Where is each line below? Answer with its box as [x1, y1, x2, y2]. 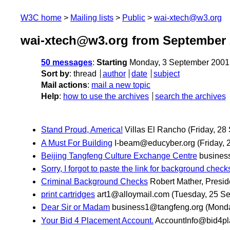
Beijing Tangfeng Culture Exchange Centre [41, 151, 197, 160]
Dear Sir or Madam [41, 203, 110, 212]
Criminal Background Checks [41, 177, 148, 186]
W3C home [21, 13, 62, 22]
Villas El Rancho [125, 125, 186, 135]
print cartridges [41, 190, 95, 199]
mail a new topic [91, 81, 150, 90]
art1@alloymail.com [97, 190, 169, 199]
